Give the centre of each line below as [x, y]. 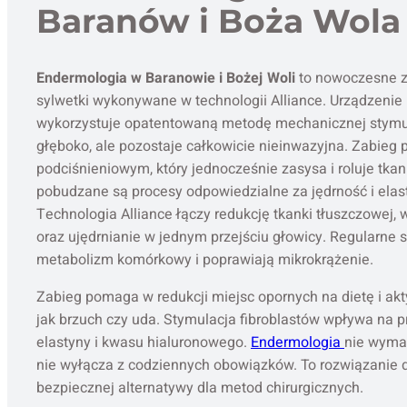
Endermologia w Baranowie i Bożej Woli [166, 79]
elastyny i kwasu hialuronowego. [144, 343]
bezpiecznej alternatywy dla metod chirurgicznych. [200, 388]
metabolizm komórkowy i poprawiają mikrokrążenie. [205, 260]
